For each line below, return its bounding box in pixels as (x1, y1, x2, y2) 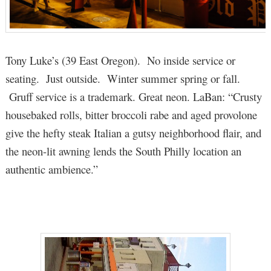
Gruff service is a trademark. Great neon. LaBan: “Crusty (5, 88, 262, 104)
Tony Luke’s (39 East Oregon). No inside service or (5, 52, 235, 68)
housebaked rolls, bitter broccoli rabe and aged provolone (5, 106, 257, 122)
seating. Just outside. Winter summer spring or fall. (5, 70, 240, 86)
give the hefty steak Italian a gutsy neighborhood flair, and (5, 125, 261, 140)
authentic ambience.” (5, 161, 98, 177)
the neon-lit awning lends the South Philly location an (5, 143, 241, 158)
